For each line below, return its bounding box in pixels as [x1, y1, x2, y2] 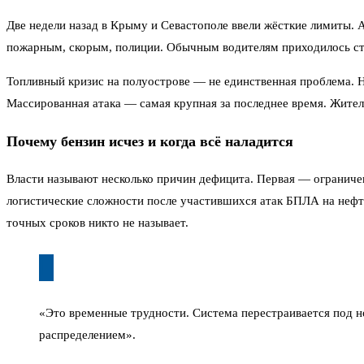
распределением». [39, 328, 136, 342]
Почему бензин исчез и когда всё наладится [6, 132, 293, 149]
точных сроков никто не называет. [6, 216, 188, 230]
